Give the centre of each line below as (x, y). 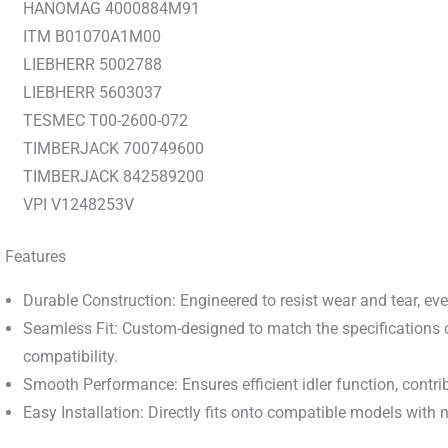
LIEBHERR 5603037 (92, 93)
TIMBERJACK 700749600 (113, 149)
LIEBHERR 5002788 (92, 65)
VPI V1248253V (78, 205)
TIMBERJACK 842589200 (113, 177)
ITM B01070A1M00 (92, 37)
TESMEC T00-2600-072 (105, 121)
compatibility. (70, 357)
